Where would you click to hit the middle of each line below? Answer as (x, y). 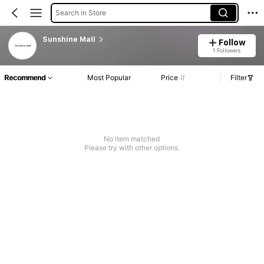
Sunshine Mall (69, 39)
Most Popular (109, 78)
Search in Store (80, 12)
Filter (239, 78)
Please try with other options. (132, 148)
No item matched (132, 139)
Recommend (25, 78)
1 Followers (227, 50)
